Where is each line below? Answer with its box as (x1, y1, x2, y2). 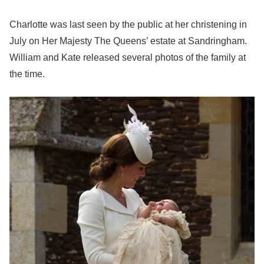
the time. (9, 69, 45, 79)
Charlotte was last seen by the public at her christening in (9, 19, 247, 29)
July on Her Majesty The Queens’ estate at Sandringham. (9, 36, 247, 46)
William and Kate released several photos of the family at (9, 52, 246, 62)
